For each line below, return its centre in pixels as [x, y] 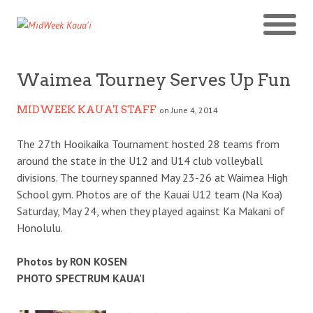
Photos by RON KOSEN [72, 261]
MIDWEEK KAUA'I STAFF [87, 109]
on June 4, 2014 [189, 110]
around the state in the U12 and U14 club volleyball [140, 160]
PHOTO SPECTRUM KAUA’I [81, 278]
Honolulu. [40, 227]
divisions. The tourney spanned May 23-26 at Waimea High [152, 177]
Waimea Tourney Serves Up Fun [154, 80]
